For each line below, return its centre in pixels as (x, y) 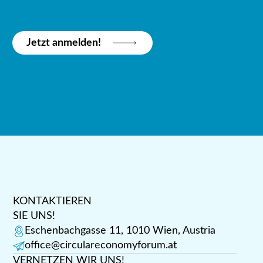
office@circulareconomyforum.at (100, 246)
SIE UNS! (34, 216)
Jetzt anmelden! (64, 43)
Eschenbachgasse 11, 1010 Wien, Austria (120, 231)
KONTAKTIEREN (52, 202)
